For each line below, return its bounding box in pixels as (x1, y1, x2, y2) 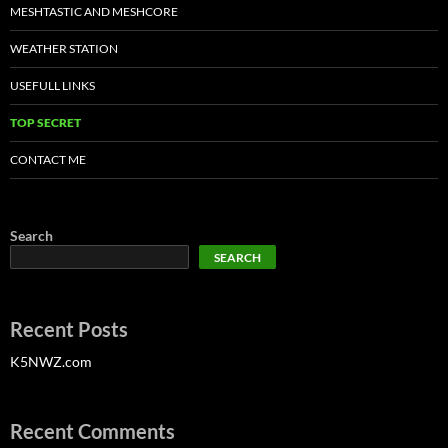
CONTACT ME (10, 152, 86, 168)
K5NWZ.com (10, 353, 92, 371)
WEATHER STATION (10, 41, 118, 57)
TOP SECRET (10, 115, 81, 131)
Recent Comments (10, 419, 175, 444)
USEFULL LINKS (10, 78, 95, 94)
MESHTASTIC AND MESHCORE (10, 4, 178, 20)
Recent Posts (10, 317, 128, 342)
